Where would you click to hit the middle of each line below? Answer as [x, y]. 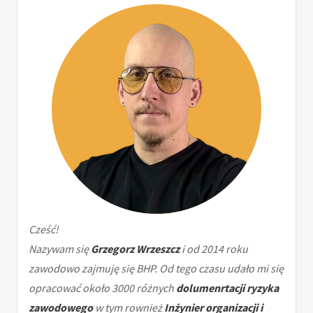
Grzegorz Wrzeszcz [135, 248]
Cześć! [44, 229]
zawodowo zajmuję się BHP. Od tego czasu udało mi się [156, 268]
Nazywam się [60, 248]
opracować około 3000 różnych [102, 287]
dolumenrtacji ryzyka [227, 287]
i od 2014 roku [214, 248]
